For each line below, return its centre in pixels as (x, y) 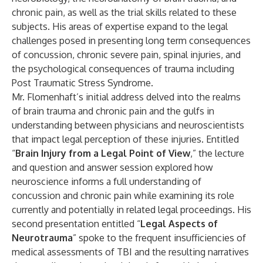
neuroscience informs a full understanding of (107, 181)
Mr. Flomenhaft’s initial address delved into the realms (126, 97)
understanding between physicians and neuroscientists (128, 125)
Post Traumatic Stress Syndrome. (82, 83)
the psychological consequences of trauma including (123, 69)
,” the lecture (217, 153)
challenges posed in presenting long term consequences (131, 41)
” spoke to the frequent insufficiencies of (159, 238)
